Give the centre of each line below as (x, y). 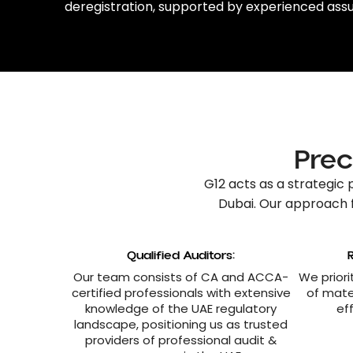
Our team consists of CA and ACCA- (181, 277)
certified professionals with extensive (181, 293)
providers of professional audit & (181, 340)
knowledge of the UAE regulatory (181, 308)
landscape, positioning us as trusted (181, 324)
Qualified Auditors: (181, 255)
